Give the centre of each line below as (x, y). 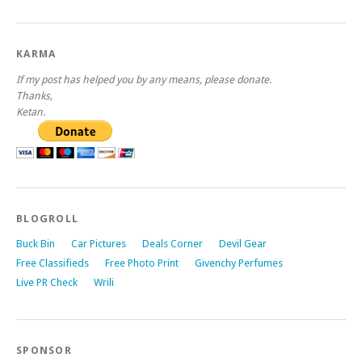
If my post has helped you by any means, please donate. (144, 80)
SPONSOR (44, 350)
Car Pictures (99, 244)
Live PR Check (47, 282)
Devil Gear (243, 244)
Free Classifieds (53, 263)
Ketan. (31, 112)
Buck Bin (36, 244)
